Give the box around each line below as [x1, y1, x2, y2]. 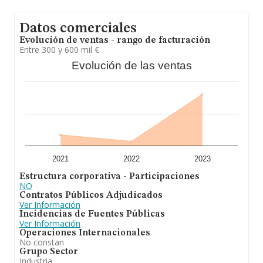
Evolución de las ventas [71, 59, 192, 72]
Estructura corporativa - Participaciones [19, 172, 200, 181]
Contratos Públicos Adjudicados [19, 191, 163, 200]
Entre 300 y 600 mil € [19, 44, 99, 55]
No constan [19, 237, 64, 248]
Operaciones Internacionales [19, 228, 150, 238]
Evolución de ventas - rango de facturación [19, 36, 210, 45]
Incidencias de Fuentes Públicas [19, 210, 165, 219]
